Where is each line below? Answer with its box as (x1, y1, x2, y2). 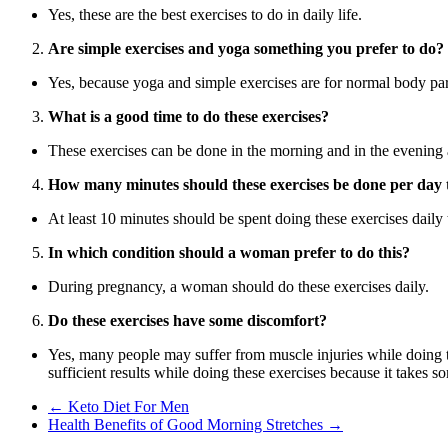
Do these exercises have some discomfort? (48, 312, 327, 330)
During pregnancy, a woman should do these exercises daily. (48, 278, 429, 296)
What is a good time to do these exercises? (48, 108, 329, 126)
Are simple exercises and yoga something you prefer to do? (48, 40, 444, 58)
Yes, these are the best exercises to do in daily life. (48, 6, 362, 24)
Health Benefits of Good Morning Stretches (48, 416, 327, 434)
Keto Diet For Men (64, 398, 189, 416)
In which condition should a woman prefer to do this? (48, 244, 410, 262)
